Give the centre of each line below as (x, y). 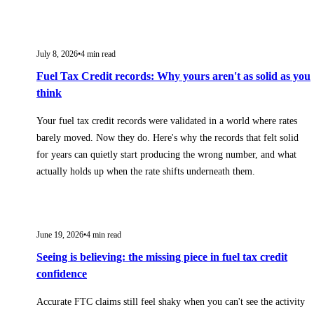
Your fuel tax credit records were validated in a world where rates (167, 121)
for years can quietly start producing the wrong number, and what (166, 154)
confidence (62, 273)
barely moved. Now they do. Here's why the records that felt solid (168, 137)
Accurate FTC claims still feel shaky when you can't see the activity (171, 301)
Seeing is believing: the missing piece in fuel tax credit (162, 257)
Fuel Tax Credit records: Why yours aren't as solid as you (173, 76)
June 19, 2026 (60, 234)
